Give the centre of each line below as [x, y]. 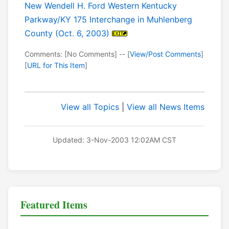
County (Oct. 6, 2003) [67, 33]
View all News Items [166, 107]
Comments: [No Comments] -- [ [77, 54]
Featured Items [54, 205]
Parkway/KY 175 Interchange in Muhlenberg [108, 20]
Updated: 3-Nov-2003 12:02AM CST [114, 140]
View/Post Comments [165, 54]
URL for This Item [56, 65]
